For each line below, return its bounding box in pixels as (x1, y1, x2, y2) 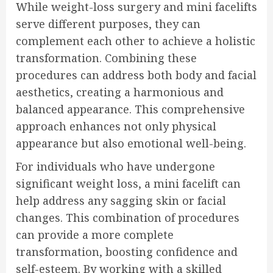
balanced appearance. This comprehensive (16, 101, 245, 116)
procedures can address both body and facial (16, 67, 257, 82)
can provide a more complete (16, 227, 174, 242)
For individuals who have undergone (16, 158, 215, 174)
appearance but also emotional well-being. (16, 135, 246, 151)
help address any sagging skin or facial (16, 193, 226, 208)
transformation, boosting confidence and (16, 244, 238, 259)
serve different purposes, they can (16, 16, 200, 31)
